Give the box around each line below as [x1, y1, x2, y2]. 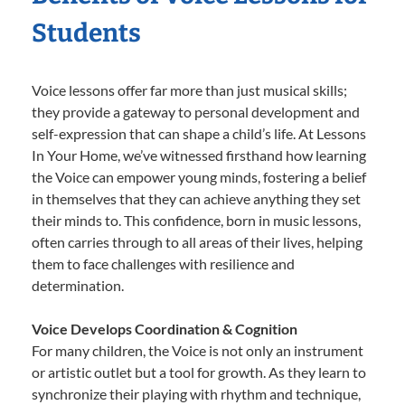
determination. [32, 277, 124, 295]
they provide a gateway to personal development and [32, 103, 360, 121]
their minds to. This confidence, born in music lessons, [32, 212, 361, 230]
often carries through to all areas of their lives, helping [32, 233, 363, 251]
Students [32, 18, 141, 49]
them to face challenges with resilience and [32, 255, 295, 273]
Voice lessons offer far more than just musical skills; [32, 81, 347, 99]
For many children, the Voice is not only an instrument [32, 342, 363, 360]
